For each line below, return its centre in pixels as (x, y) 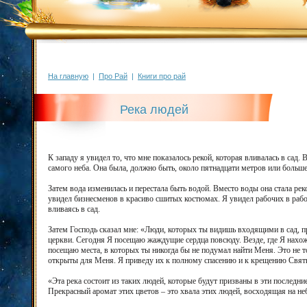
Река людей (154, 110)
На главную (68, 76)
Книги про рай (162, 76)
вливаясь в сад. (74, 209)
